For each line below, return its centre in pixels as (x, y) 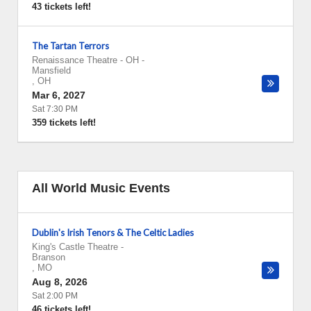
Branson (49, 257)
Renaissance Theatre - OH (85, 60)
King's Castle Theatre (75, 247)
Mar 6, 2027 (59, 95)
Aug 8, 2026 (60, 282)
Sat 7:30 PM (55, 109)
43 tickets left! (61, 7)
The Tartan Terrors (70, 46)
